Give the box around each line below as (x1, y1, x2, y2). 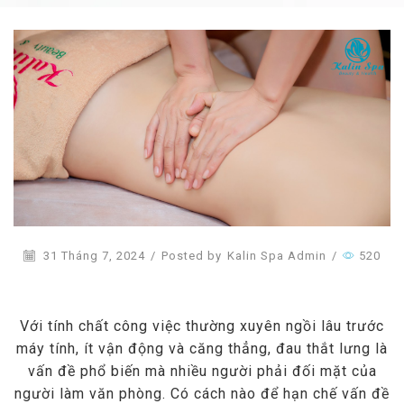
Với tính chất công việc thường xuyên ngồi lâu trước (20, 317, 384, 335)
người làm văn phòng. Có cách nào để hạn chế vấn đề (14, 384, 390, 402)
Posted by (161, 249, 222, 263)
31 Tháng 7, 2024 (40, 249, 145, 263)
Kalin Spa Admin (227, 249, 326, 263)
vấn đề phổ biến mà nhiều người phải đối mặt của (27, 362, 377, 380)
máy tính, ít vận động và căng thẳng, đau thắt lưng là (16, 339, 388, 357)
